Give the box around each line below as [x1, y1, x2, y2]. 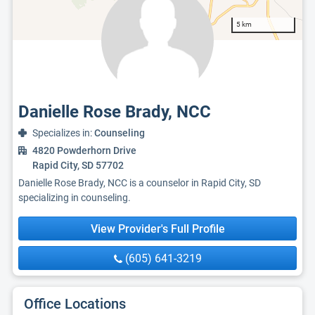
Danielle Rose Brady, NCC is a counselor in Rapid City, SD [18, 177, 261, 188]
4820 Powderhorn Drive [32, 145, 136, 156]
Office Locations [24, 295, 126, 312]
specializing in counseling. [18, 192, 131, 203]
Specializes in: [32, 127, 94, 139]
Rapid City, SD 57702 [32, 160, 124, 171]
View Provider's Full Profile [90, 222, 225, 236]
